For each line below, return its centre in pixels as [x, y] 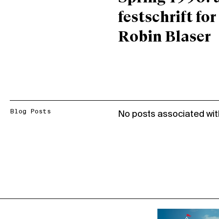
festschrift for [167, 18]
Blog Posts [30, 112]
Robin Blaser [164, 38]
